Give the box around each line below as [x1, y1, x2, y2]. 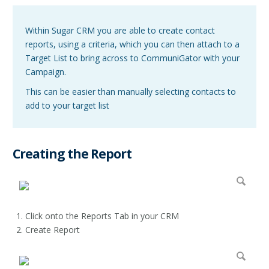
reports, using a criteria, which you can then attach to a [25, 38, 240, 50]
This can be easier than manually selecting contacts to [25, 86, 236, 97]
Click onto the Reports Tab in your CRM [25, 210, 179, 222]
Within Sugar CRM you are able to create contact [25, 24, 215, 36]
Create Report [25, 224, 80, 235]
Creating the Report [13, 145, 131, 162]
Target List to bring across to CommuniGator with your [25, 52, 240, 64]
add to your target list [25, 100, 109, 111]
